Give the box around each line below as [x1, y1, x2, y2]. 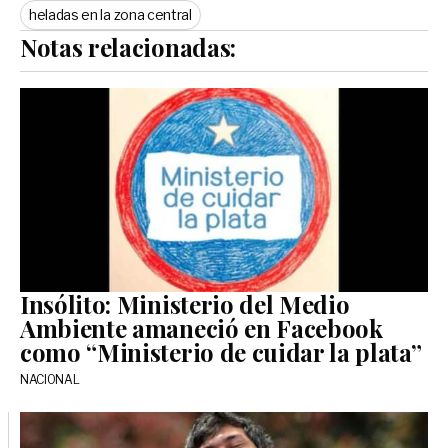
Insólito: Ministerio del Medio [20, 288, 350, 321]
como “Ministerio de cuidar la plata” [20, 336, 422, 369]
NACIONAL [20, 372, 80, 388]
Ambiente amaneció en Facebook [20, 312, 383, 345]
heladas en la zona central [29, 6, 192, 24]
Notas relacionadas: [20, 31, 236, 64]
